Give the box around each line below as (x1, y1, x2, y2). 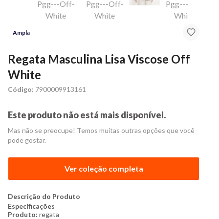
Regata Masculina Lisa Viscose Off (8, 52, 190, 66)
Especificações (8, 202, 55, 210)
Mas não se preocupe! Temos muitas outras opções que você (8, 126, 195, 134)
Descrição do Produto (8, 192, 80, 200)
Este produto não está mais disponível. (8, 109, 166, 120)
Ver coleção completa (64, 164, 143, 173)
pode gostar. (8, 136, 46, 144)
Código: (8, 85, 34, 93)
